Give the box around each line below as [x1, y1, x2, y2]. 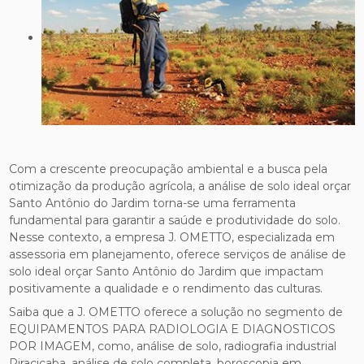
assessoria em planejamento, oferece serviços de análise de [9, 246, 347, 262]
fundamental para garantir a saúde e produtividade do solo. [9, 212, 341, 227]
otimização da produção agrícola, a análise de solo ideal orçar [9, 178, 352, 193]
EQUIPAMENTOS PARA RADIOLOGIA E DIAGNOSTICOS [9, 321, 336, 336]
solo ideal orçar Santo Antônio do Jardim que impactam [9, 263, 324, 279]
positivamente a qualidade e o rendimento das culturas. [9, 280, 323, 296]
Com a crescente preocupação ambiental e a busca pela [9, 161, 328, 176]
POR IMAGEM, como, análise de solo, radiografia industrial [9, 338, 337, 353]
